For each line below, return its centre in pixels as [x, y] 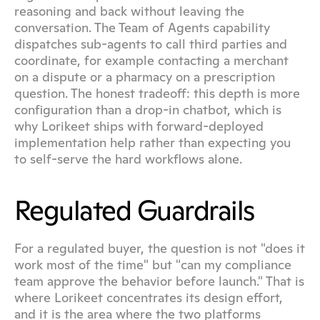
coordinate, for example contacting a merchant [151, 60]
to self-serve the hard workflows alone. [128, 159]
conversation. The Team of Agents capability [142, 27]
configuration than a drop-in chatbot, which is [148, 110]
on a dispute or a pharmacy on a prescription [145, 77]
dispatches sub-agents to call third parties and [151, 44]
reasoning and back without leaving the [129, 11]
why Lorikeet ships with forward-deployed [139, 126]
